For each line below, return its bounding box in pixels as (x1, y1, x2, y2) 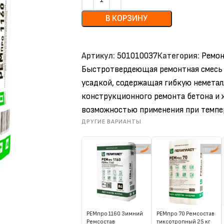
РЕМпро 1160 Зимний (86, 210, 143, 217)
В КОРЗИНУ (105, 13, 148, 23)
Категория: (157, 50, 199, 61)
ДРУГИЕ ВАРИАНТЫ (81, 117, 141, 125)
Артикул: (81, 50, 117, 61)
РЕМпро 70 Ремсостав (156, 210, 214, 217)
